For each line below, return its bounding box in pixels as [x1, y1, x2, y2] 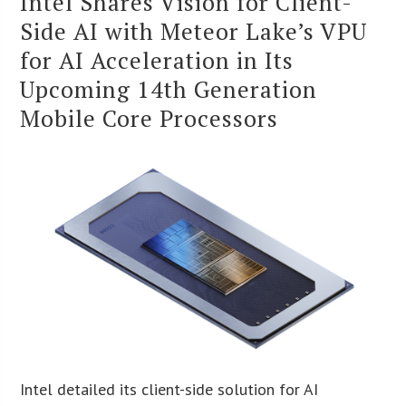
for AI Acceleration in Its [20, 43, 295, 75]
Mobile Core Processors [20, 101, 279, 133]
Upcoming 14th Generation [20, 72, 318, 104]
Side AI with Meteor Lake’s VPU [20, 14, 368, 46]
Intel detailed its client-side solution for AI [20, 378, 319, 400]
